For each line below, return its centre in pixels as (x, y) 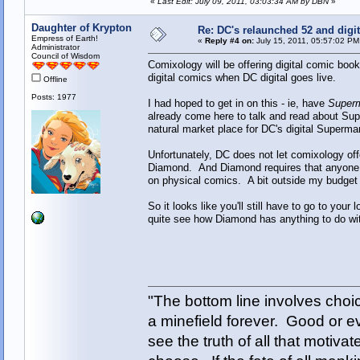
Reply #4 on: (229, 41)
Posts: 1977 (53, 97)
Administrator (55, 47)
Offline (54, 80)
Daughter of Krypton (81, 28)
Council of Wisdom (65, 56)
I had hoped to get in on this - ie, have (237, 104)
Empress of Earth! (64, 39)
